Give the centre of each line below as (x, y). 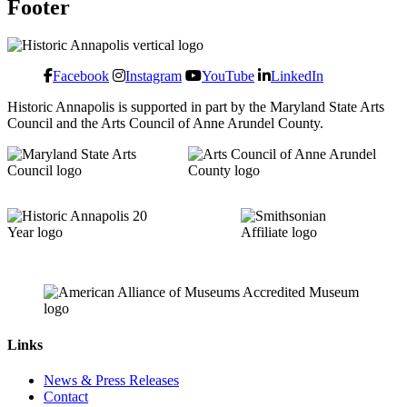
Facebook (81, 76)
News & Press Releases (111, 381)
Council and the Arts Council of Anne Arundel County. (165, 124)
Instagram (154, 76)
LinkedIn (297, 76)
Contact (66, 397)
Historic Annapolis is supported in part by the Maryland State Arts (196, 107)
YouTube (228, 76)
